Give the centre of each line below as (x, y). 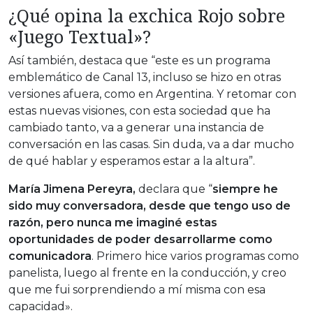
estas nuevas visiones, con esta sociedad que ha (139, 110)
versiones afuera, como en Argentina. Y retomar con (152, 94)
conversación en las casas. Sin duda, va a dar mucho (151, 144)
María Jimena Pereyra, (72, 189)
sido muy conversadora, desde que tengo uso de (150, 205)
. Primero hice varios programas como (195, 256)
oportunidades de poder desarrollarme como (140, 239)
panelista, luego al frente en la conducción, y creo (147, 272)
